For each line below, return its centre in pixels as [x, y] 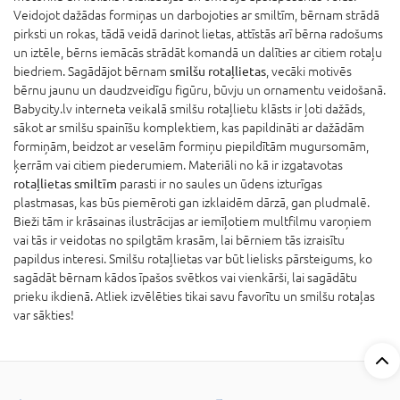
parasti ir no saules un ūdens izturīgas [221, 183]
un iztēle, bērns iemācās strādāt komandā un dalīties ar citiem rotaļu [198, 52]
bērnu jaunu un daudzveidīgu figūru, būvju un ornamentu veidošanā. [200, 90]
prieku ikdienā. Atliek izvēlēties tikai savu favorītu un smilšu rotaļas [194, 296]
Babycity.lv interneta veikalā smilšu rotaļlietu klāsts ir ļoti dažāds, [189, 108]
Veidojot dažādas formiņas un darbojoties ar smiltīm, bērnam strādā [196, 15]
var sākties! [44, 315]
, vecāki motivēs [309, 71]
